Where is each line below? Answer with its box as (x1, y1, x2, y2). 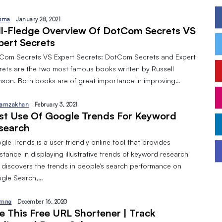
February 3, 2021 (34, 101, 78, 108)
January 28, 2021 (16, 16, 60, 23)
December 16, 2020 (17, 198, 67, 205)
